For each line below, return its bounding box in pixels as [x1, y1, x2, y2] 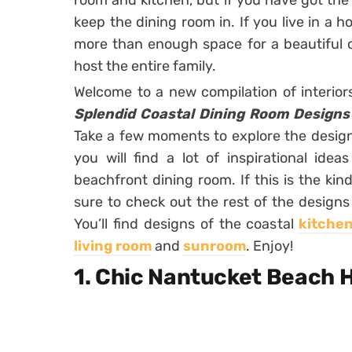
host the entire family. [74, 57, 216, 75]
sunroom [183, 237, 246, 255]
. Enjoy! [246, 237, 293, 255]
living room [74, 237, 152, 255]
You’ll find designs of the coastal [74, 215, 299, 233]
